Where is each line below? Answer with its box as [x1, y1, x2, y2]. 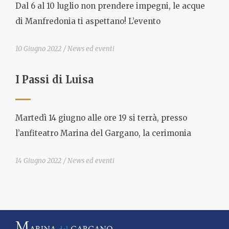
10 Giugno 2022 [15, 44, 61, 53]
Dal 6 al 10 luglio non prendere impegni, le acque [15, 1, 205, 11]
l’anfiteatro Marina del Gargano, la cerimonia [15, 128, 191, 139]
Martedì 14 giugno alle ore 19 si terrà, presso [15, 113, 187, 123]
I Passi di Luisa [15, 73, 94, 86]
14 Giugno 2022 [15, 156, 61, 165]
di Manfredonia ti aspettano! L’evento [15, 16, 161, 27]
